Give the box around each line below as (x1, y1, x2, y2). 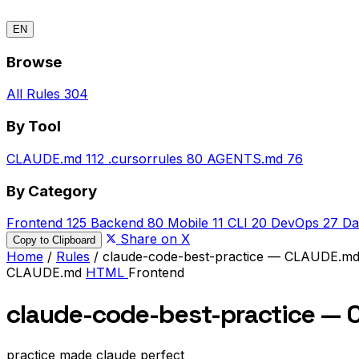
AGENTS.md (207, 150, 283, 167)
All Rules (6, 86, 60, 103)
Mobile (167, 215, 208, 232)
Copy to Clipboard (13, 234, 95, 247)
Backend (91, 215, 143, 232)
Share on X (116, 231, 190, 248)
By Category (6, 181, 97, 200)
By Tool (6, 117, 61, 136)
